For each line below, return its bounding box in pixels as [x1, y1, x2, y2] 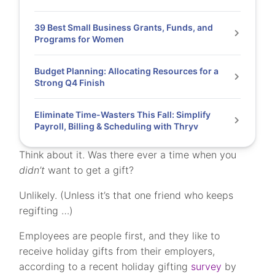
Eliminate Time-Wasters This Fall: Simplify [34, 109, 211, 120]
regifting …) [19, 204, 74, 217]
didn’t [19, 164, 45, 176]
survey [191, 260, 222, 273]
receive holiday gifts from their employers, [19, 245, 215, 257]
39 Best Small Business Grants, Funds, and [34, 22, 214, 33]
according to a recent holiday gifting [19, 260, 192, 273]
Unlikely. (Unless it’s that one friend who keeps [19, 189, 234, 201]
